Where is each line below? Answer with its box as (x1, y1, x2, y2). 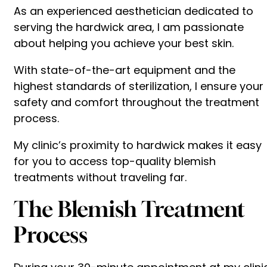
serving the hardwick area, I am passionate (14, 19, 244, 35)
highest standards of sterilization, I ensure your (14, 78, 263, 94)
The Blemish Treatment (14, 195, 245, 222)
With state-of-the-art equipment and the (14, 62, 235, 77)
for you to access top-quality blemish (14, 153, 216, 169)
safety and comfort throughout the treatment (14, 94, 259, 110)
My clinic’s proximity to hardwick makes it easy (14, 137, 262, 153)
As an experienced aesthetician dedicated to (14, 3, 253, 18)
